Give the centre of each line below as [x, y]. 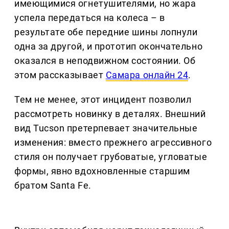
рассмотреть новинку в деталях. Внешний [110, 114]
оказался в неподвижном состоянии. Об [105, 61]
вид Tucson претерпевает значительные [106, 128]
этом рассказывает [60, 75]
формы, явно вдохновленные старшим [102, 171]
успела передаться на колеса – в [90, 18]
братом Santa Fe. [53, 186]
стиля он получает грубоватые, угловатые [111, 157]
